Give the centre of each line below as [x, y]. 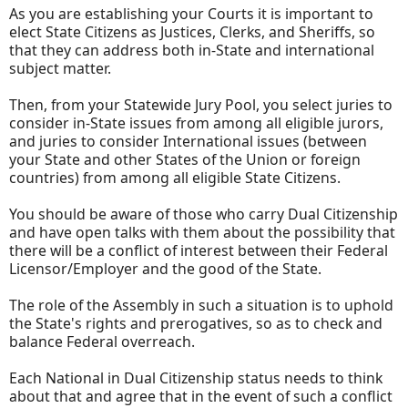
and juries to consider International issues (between [188, 141]
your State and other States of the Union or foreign [185, 159]
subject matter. [64, 68]
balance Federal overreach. [104, 341]
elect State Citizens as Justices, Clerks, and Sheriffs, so [192, 31]
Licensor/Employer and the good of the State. [167, 268]
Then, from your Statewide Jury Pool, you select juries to [201, 104]
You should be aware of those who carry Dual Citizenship [204, 214]
